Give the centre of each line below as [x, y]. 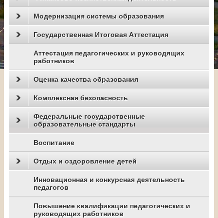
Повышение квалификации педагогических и [112, 206]
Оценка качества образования [86, 80]
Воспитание [54, 143]
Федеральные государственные [89, 117]
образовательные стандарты [84, 124]
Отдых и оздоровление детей [85, 161]
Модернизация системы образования [99, 16]
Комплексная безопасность [81, 98]
